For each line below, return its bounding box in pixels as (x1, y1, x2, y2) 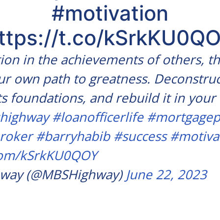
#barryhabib (36, 127, 110, 145)
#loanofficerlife (52, 108, 143, 126)
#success (113, 127, 166, 145)
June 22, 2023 (126, 165, 207, 183)
